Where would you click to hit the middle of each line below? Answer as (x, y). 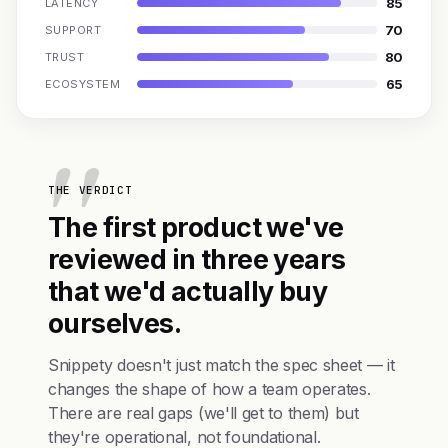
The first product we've (196, 227)
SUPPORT (73, 30)
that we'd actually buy (187, 291)
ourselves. (115, 323)
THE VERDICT (90, 190)
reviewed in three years (197, 259)
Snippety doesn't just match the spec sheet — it (221, 365)
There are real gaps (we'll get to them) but (203, 413)
